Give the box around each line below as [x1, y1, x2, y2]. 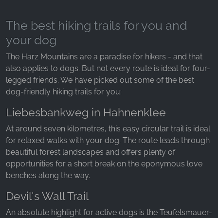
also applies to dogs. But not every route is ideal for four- [6, 64, 210, 73]
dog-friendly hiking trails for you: [6, 87, 122, 97]
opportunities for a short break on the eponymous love [6, 159, 202, 169]
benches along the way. [6, 171, 90, 181]
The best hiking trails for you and [6, 18, 187, 33]
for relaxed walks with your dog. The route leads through [6, 136, 210, 145]
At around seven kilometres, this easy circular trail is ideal [6, 124, 210, 134]
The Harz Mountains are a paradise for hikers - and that [6, 52, 202, 62]
